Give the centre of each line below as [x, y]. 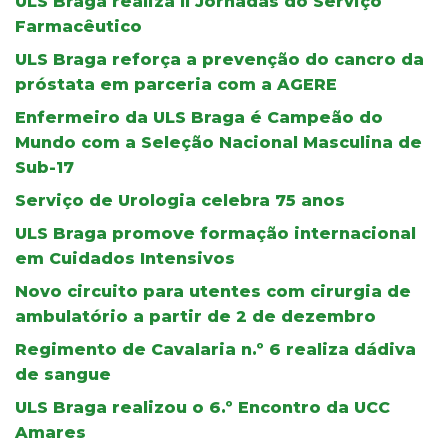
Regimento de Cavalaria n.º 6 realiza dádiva [215, 349]
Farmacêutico [78, 26]
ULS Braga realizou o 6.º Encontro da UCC [202, 407]
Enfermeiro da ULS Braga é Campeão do [199, 117]
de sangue [63, 374]
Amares [50, 432]
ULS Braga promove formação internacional [215, 233]
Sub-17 [44, 167]
